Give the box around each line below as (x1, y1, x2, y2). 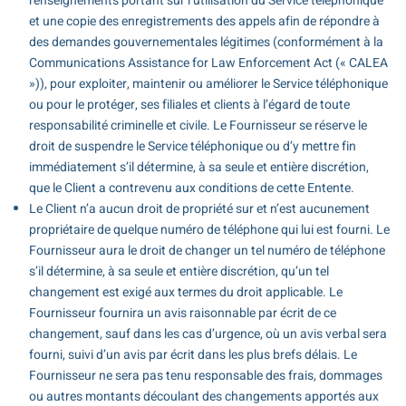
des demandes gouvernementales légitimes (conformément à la (28, 32, 383, 52)
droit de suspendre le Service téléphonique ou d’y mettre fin (28, 136, 356, 156)
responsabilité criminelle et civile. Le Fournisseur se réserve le (28, 115, 367, 135)
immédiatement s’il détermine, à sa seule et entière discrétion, (28, 157, 369, 177)
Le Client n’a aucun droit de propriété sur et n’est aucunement (28, 198, 370, 218)
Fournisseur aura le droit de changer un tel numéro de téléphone (28, 240, 385, 260)
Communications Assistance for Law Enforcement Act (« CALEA (28, 53, 388, 72)
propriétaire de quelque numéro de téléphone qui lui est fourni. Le (28, 219, 390, 239)
